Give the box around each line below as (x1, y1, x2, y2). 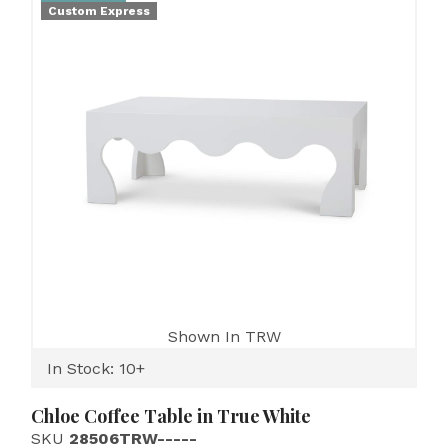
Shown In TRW (167, 327, 281, 346)
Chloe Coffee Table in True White (31, 404, 311, 428)
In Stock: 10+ (47, 359, 145, 378)
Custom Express (48, 4, 150, 18)
